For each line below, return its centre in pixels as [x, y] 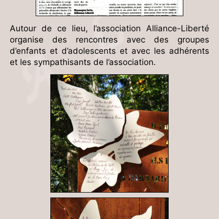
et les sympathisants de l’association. [83, 62]
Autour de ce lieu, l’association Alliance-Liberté [109, 28]
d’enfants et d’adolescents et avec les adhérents [109, 51]
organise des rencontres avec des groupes [109, 39]
